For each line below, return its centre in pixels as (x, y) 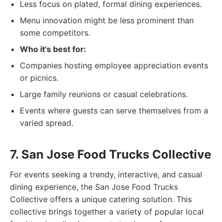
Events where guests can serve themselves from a (114, 111)
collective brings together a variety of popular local (107, 212)
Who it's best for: (53, 49)
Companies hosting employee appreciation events (114, 65)
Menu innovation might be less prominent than (107, 20)
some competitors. (55, 33)
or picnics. (39, 78)
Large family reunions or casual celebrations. (104, 94)
